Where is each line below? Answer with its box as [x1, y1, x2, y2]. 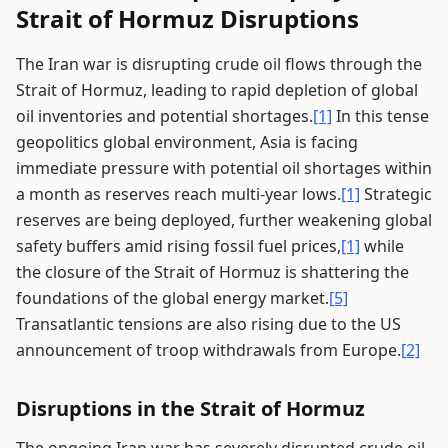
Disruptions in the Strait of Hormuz [16, 395, 365, 422]
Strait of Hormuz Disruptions [16, 2, 359, 35]
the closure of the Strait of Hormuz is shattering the [16, 261, 409, 283]
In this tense [332, 105, 429, 127]
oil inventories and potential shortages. [16, 105, 313, 127]
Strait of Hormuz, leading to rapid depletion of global [16, 79, 418, 101]
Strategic [360, 183, 432, 205]
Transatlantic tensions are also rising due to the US [16, 313, 401, 335]
